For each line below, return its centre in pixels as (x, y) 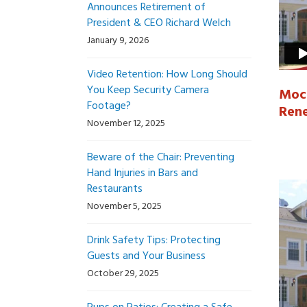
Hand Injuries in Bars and (143, 173)
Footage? (109, 106)
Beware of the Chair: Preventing (161, 158)
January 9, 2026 (118, 41)
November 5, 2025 (124, 207)
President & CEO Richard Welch (159, 23)
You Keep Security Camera (148, 90)
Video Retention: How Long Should (167, 75)
